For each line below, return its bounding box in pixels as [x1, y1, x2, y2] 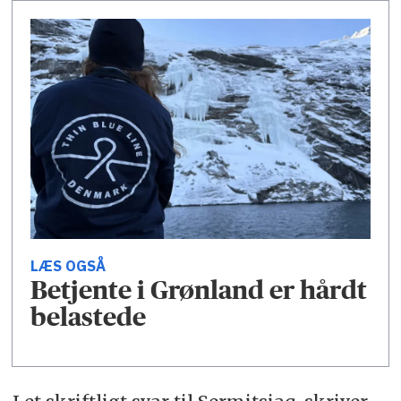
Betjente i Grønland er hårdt [30, 275, 368, 305]
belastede [30, 302, 147, 332]
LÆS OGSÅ [30, 256, 107, 277]
